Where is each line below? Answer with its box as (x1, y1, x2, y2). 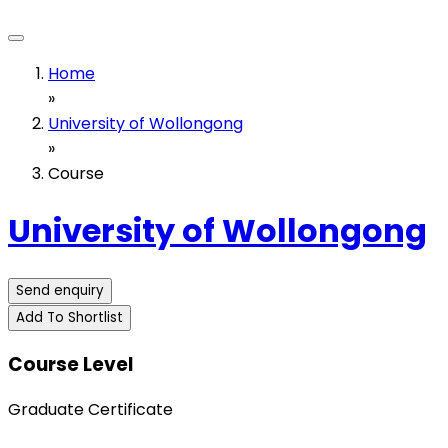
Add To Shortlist (16, 307, 123, 327)
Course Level (8, 350, 133, 378)
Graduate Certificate (8, 398, 173, 422)
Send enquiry (16, 280, 104, 300)
